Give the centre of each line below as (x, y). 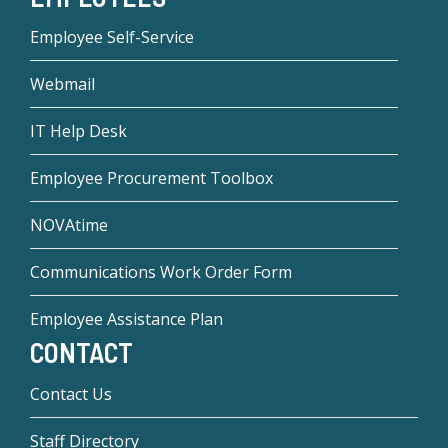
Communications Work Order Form (161, 272)
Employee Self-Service (112, 37)
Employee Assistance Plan (126, 319)
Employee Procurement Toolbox (151, 178)
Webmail (62, 84)
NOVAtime (69, 225)
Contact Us (71, 393)
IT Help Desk (78, 131)
